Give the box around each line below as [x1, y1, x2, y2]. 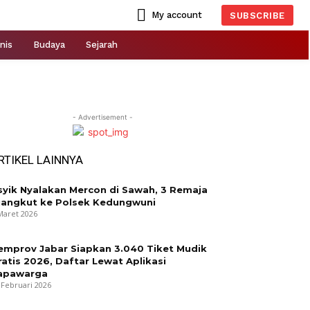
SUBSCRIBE [230, 10, 285, 21]
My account [152, 9, 203, 20]
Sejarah [86, 39, 118, 50]
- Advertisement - [72, 112, 133, 121]
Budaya [33, 39, 65, 50]
